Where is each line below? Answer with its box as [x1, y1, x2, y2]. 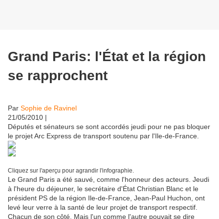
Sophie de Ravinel [21, 104, 77, 112]
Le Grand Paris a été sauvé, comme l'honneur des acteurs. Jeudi [8, 175, 209, 183]
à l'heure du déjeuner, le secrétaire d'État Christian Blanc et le [8, 184, 198, 193]
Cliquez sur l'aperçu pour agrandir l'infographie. [8, 167, 134, 174]
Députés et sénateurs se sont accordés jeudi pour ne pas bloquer [8, 122, 210, 131]
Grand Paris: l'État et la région [8, 48, 206, 64]
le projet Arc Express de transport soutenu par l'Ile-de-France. [8, 131, 201, 140]
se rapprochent [8, 67, 108, 83]
